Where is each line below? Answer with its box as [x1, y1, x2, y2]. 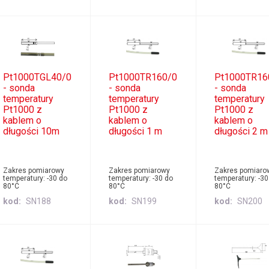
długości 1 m [109, 125, 162, 138]
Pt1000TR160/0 [109, 71, 177, 83]
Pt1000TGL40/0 [2, 71, 71, 83]
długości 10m [2, 125, 59, 138]
